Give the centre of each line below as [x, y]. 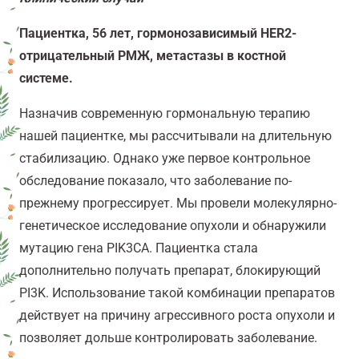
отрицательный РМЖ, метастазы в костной [153, 56]
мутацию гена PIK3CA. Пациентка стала [139, 248]
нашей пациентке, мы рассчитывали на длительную [175, 136]
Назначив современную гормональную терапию [165, 114]
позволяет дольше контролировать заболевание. [168, 338]
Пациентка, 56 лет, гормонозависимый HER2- [158, 34]
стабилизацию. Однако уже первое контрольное [165, 159]
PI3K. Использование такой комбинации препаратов [177, 293]
